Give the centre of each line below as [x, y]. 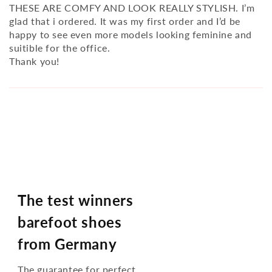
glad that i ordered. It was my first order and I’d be [125, 21]
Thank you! [34, 61]
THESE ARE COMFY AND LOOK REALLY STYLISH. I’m [132, 7]
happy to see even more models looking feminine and [131, 34]
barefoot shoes [70, 222]
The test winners [76, 200]
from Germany [67, 243]
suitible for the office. [60, 47]
